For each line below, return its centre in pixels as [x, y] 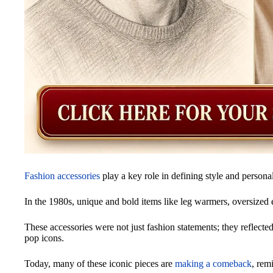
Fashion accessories [62, 176]
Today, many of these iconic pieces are [100, 264]
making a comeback [213, 264]
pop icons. [44, 238]
